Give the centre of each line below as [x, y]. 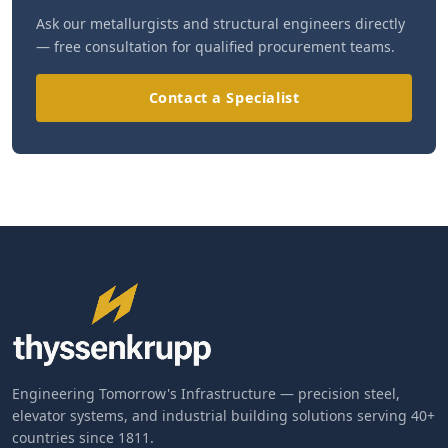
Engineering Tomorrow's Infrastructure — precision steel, [206, 393]
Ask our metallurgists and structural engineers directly [220, 24]
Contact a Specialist [224, 98]
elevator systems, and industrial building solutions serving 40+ [223, 415]
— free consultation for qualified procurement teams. [215, 47]
